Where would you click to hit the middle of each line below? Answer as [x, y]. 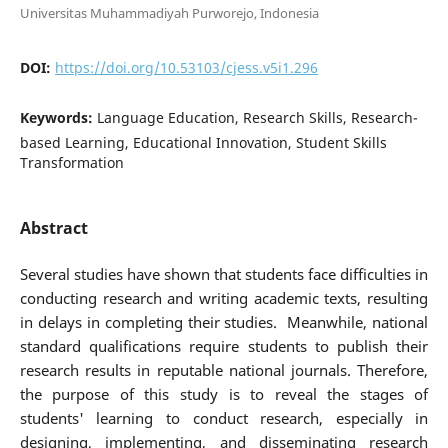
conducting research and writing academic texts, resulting [224, 298]
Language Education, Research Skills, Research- [257, 117]
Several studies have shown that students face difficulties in [224, 274]
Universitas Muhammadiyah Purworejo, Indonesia [169, 12]
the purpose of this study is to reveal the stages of [224, 394]
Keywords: [58, 117]
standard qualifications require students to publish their [224, 346]
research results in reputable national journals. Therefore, [224, 370]
